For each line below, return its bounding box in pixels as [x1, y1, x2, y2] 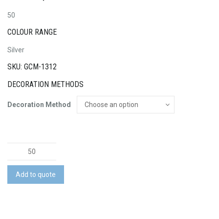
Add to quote [16, 171, 56, 179]
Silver [7, 45, 24, 54]
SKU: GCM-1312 [7, 62, 57, 72]
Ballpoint [7, 156, 36, 164]
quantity [7, 179, 33, 188]
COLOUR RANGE [7, 27, 57, 37]
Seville [7, 144, 28, 153]
